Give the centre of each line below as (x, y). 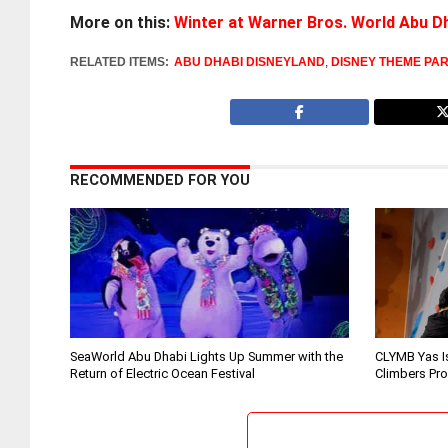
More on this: (120, 22)
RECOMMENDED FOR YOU (160, 180)
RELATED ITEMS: (120, 62)
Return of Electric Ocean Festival (163, 373)
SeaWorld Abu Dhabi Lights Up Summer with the (207, 356)
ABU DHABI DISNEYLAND (250, 62)
